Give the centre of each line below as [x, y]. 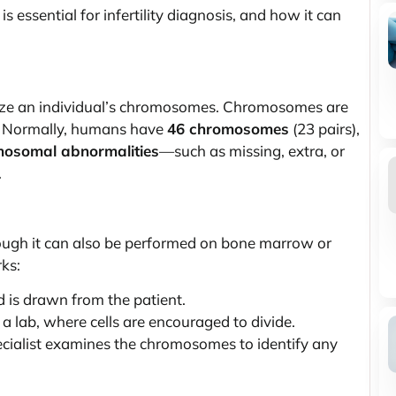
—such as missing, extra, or [252, 151]
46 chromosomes [228, 129]
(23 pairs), [324, 129]
